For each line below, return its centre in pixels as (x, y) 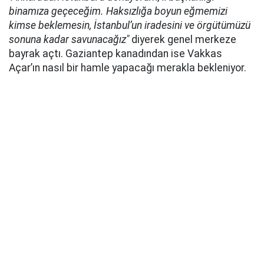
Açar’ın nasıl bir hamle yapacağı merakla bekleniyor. (128, 68)
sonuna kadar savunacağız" (69, 39)
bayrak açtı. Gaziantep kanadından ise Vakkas (115, 54)
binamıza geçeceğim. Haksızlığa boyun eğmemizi (118, 11)
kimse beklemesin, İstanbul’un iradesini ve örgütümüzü (130, 25)
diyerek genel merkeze (183, 39)
